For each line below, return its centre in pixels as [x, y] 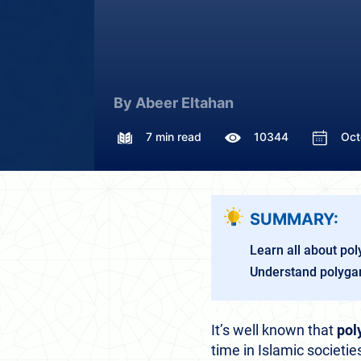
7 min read [174, 136]
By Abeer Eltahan [174, 103]
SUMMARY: [294, 219]
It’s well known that [274, 330]
